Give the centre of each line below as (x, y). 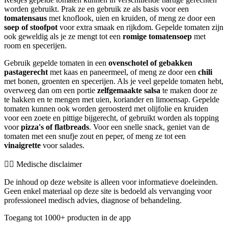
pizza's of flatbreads (55, 127)
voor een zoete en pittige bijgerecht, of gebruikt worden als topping (111, 118)
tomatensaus (25, 18)
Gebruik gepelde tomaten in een (56, 63)
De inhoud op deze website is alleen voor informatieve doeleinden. (111, 182)
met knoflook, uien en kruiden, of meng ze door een (131, 18)
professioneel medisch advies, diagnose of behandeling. (93, 200)
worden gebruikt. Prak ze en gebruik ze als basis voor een (96, 9)
